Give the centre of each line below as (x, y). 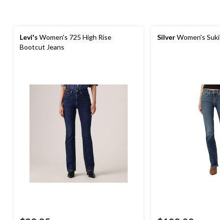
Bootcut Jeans (42, 47)
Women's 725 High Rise (75, 37)
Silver (166, 37)
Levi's (29, 37)
